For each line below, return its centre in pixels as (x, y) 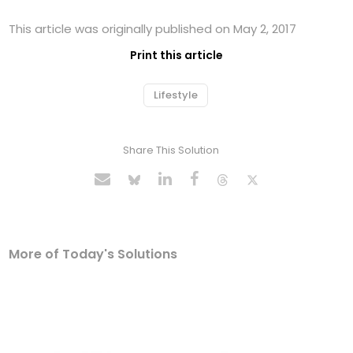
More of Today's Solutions (93, 254)
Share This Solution (171, 150)
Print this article (176, 55)
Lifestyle (176, 95)
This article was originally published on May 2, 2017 (153, 28)
